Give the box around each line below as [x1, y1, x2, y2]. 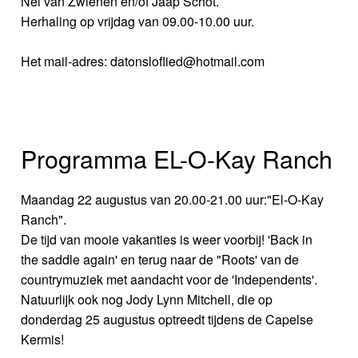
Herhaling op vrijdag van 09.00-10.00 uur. [21, 12, 255, 31]
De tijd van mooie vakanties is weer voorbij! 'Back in [21, 230, 313, 249]
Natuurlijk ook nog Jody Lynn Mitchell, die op [21, 290, 273, 309]
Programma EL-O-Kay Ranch [21, 141, 333, 177]
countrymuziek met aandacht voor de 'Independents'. [21, 270, 318, 289]
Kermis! [21, 330, 65, 349]
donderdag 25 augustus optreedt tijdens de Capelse [21, 310, 314, 329]
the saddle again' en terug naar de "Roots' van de [21, 250, 300, 269]
